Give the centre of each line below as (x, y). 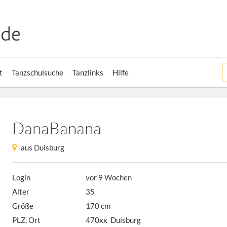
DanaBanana (57, 128)
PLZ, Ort (26, 220)
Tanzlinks (88, 72)
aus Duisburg (43, 147)
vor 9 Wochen (109, 177)
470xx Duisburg (113, 220)
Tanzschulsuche (37, 72)
